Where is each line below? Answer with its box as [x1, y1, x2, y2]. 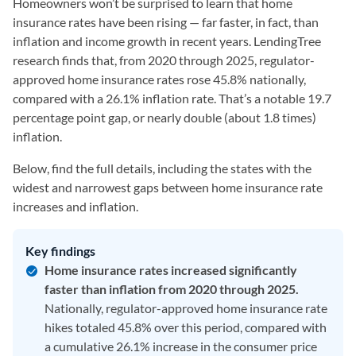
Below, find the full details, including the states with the [13, 161, 311, 176]
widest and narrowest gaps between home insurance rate [13, 180, 323, 195]
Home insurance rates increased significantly [44, 262, 297, 277]
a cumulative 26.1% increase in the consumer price [44, 339, 317, 354]
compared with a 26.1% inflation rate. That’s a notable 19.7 [13, 91, 331, 106]
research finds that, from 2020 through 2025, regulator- [13, 52, 315, 68]
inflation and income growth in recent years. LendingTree [13, 33, 321, 48]
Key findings [25, 243, 95, 258]
